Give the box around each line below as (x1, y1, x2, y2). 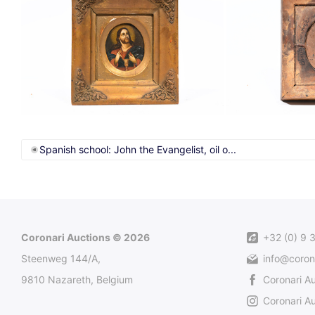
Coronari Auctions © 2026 (21, 231, 150, 243)
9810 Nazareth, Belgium (21, 273, 133, 285)
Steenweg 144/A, (21, 252, 101, 264)
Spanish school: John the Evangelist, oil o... (39, 143, 236, 155)
